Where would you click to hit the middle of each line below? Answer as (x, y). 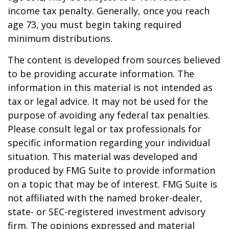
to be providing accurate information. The (101, 74)
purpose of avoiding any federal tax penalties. (109, 115)
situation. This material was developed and (102, 157)
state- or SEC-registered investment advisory (107, 212)
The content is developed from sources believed (114, 60)
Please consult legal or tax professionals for (105, 129)
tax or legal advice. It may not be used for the (108, 101)
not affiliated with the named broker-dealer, (105, 198)
